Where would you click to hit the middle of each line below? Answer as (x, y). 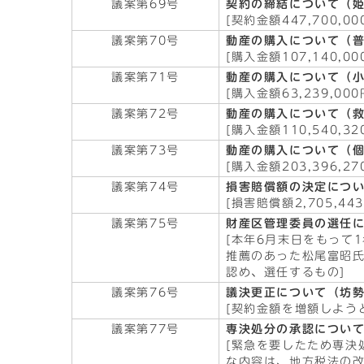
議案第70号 (145, 41)
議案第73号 (145, 150)
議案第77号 (145, 329)
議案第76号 (145, 292)
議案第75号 (145, 223)
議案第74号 (145, 187)
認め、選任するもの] (286, 272)
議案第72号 (145, 114)
